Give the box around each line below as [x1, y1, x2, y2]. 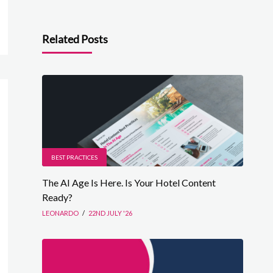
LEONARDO [41, 209, 79, 217]
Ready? [41, 191, 73, 203]
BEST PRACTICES [51, 154, 97, 161]
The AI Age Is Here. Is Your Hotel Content [41, 177, 216, 188]
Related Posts [41, 32, 108, 46]
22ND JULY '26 [88, 209, 132, 217]
